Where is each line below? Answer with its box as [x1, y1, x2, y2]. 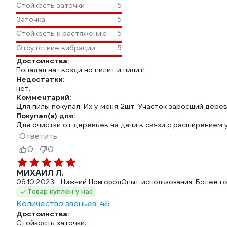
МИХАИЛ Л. [16, 168, 63, 178]
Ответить [19, 131, 57, 141]
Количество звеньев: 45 [16, 198, 110, 209]
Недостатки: [16, 74, 64, 84]
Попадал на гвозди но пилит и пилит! [16, 65, 145, 74]
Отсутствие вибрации [16, 43, 95, 52]
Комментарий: [16, 93, 71, 102]
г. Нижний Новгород [54, 178, 121, 186]
